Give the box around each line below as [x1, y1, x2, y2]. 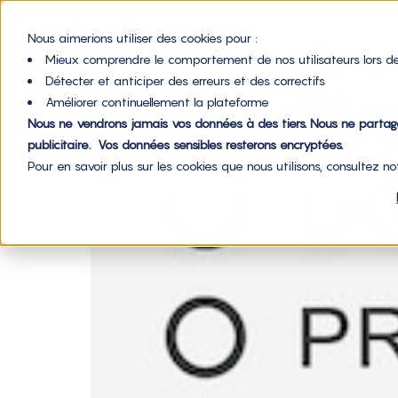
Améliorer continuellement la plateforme [44, 93, 269, 109]
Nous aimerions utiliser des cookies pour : [27, 29, 258, 45]
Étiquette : [91, 80, 302, 131]
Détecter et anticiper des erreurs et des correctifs [44, 72, 325, 88]
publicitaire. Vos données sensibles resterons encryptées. [27, 136, 343, 152]
